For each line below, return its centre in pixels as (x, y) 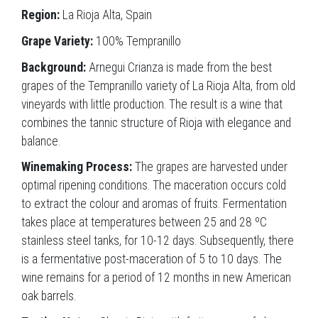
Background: (55, 67)
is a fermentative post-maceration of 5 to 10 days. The (152, 259)
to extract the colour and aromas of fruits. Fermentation (154, 204)
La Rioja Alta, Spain (106, 15)
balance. (41, 141)
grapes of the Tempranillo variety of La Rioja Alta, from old (158, 86)
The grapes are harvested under (210, 167)
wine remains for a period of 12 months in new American (156, 278)
